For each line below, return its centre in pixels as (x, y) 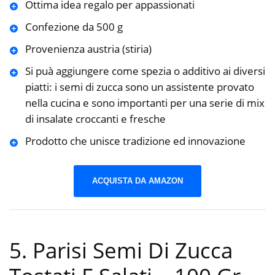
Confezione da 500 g (74, 27)
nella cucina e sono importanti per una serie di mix (145, 103)
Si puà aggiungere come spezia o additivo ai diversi (145, 71)
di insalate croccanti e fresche (95, 119)
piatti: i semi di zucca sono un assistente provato (139, 87)
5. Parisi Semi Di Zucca (121, 250)
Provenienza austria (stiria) (88, 49)
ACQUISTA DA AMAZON (137, 180)
